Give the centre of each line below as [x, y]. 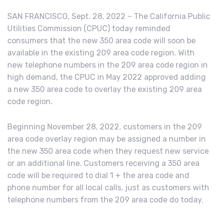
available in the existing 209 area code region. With [101, 53]
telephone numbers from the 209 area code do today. [105, 200]
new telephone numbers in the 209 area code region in [108, 65]
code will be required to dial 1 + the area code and [98, 175]
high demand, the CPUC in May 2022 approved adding [107, 77]
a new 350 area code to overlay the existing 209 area [105, 89]
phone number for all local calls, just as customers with [108, 187]
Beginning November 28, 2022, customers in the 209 [105, 127]
